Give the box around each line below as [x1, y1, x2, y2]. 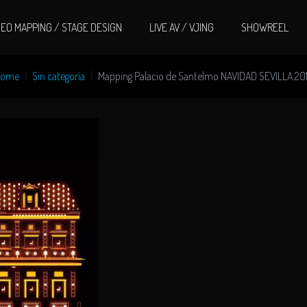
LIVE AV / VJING [149, 21, 214, 34]
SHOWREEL [241, 21, 288, 34]
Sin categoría [32, 69, 85, 83]
